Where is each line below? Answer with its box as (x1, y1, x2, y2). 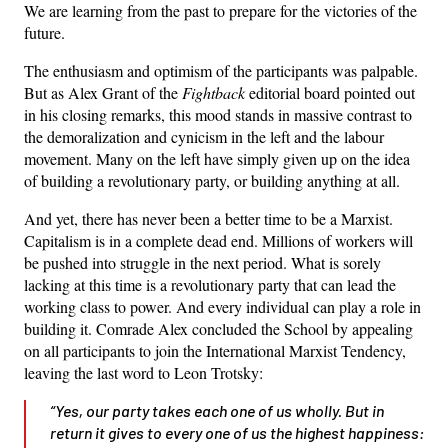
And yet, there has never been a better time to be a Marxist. (24, 207, 393, 229)
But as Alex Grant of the (24, 81, 182, 103)
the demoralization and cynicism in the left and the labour (24, 125, 384, 147)
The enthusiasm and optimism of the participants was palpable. (24, 59, 418, 81)
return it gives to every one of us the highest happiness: (50, 422, 424, 442)
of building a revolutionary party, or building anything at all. (24, 169, 400, 191)
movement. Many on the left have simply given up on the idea (24, 147, 410, 169)
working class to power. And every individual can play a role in (24, 295, 421, 317)
